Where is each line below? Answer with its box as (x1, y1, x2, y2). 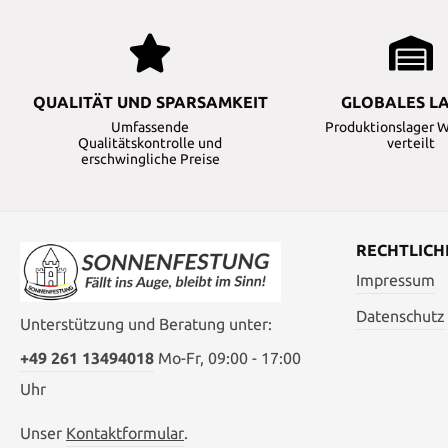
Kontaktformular (66, 424, 184, 443)
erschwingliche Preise (80, 151, 220, 168)
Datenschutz (356, 307, 445, 326)
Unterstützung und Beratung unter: (20, 315, 272, 334)
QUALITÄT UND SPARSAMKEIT (32, 93, 268, 112)
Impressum (356, 271, 435, 290)
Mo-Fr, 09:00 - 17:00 (154, 349, 301, 368)
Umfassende (111, 119, 190, 136)
